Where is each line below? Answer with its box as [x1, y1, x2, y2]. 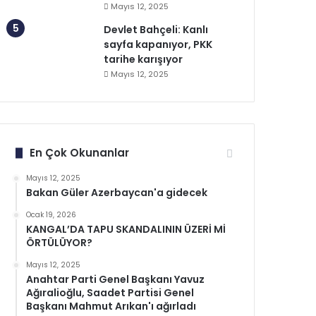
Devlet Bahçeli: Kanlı [104, 23, 209, 37]
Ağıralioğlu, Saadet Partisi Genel [26, 286, 195, 300]
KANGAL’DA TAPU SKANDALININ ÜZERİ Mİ [26, 222, 226, 236]
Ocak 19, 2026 [26, 209, 77, 220]
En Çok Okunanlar [30, 145, 130, 160]
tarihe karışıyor [104, 52, 183, 66]
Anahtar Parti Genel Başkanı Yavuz [26, 272, 205, 286]
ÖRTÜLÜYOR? [26, 236, 93, 250]
